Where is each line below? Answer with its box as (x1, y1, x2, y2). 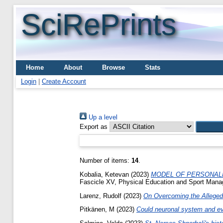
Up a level (87, 113, 117, 121)
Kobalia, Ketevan (80, 170, 129, 178)
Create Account (42, 78, 86, 85)
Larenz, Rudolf (80, 192, 121, 200)
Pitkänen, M (80, 206, 114, 214)
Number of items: (80, 157, 131, 164)
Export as (80, 123, 108, 130)
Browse (102, 64, 125, 71)
